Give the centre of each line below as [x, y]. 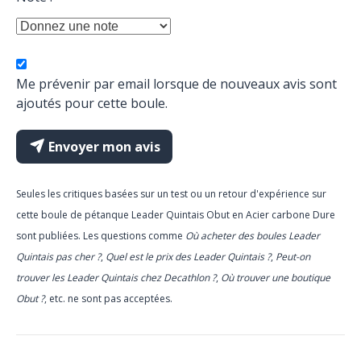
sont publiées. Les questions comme [101, 236]
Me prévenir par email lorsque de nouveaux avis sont [176, 84]
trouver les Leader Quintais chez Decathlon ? [116, 278]
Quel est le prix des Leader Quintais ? [188, 257]
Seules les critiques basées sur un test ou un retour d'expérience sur [171, 194]
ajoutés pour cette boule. [92, 103]
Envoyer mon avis [102, 147]
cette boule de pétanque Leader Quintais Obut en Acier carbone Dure [176, 215]
